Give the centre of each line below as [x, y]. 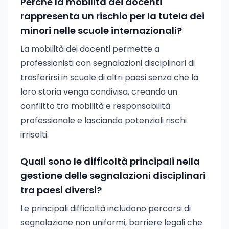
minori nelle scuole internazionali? [101, 30]
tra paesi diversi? [61, 190]
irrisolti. [35, 135]
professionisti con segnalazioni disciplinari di [108, 63]
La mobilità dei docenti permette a [90, 49]
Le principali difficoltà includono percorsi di [106, 208]
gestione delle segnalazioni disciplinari [113, 176]
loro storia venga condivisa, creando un [99, 92]
